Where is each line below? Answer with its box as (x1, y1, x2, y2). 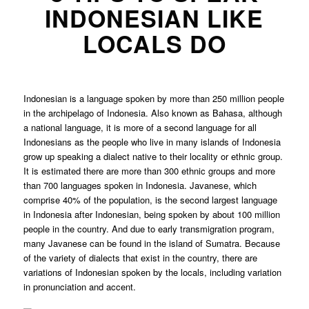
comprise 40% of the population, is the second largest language (23, 193, 277, 207)
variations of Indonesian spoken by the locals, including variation (23, 266, 281, 279)
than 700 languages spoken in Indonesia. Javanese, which (23, 179, 257, 192)
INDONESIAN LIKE (45, 1, 264, 35)
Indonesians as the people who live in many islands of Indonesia (23, 135, 281, 149)
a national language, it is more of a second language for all (23, 121, 257, 134)
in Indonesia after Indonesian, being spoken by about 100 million (23, 208, 280, 221)
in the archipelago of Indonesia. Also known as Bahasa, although (23, 106, 282, 120)
